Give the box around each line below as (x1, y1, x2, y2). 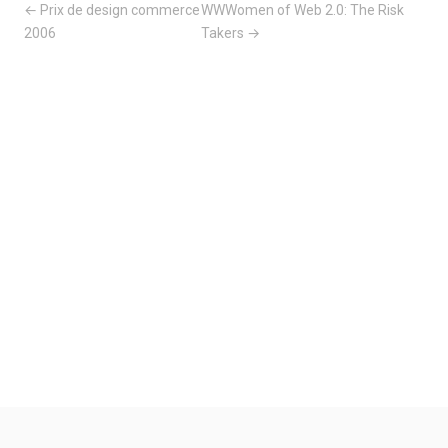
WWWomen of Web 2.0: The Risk (201, 2, 405, 18)
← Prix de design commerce (24, 2, 200, 18)
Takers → (201, 25, 261, 41)
